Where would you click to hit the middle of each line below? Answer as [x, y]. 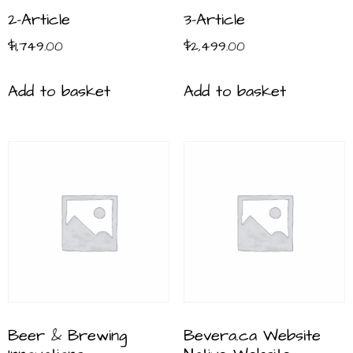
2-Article [39, 20]
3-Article [214, 20]
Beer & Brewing [67, 336]
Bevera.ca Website [252, 336]
